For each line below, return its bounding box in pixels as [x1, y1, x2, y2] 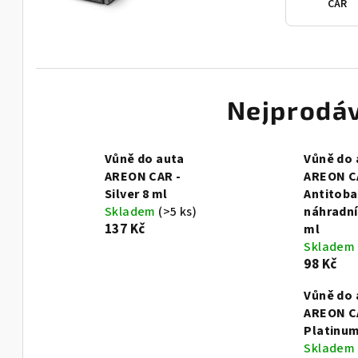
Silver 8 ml [105, 185, 168, 204]
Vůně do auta [105, 150, 185, 169]
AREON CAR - [105, 168, 181, 186]
